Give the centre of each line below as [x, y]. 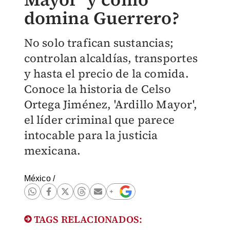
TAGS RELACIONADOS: [87, 219]
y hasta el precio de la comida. [106, 73]
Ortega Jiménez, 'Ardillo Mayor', [110, 104]
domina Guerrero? [102, 18]
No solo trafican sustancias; [99, 43]
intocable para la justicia [91, 135]
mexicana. [52, 150]
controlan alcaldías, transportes [111, 58]
